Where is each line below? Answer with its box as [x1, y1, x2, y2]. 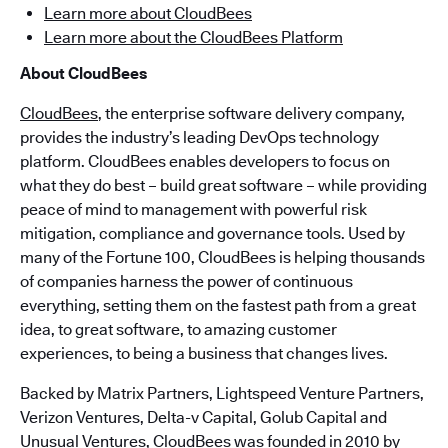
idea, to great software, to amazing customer [20, 320, 337, 339]
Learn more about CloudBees [44, 4, 252, 23]
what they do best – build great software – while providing [20, 176, 427, 195]
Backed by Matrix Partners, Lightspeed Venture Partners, [20, 384, 424, 403]
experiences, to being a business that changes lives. [20, 344, 388, 363]
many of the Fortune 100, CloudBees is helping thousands [20, 248, 425, 267]
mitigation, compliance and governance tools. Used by [20, 224, 405, 243]
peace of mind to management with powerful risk [20, 200, 367, 219]
